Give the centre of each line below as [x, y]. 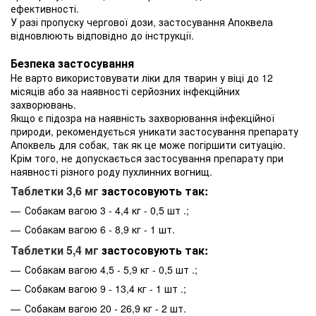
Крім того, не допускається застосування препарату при [147, 158]
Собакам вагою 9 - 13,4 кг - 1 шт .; [105, 289]
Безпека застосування [72, 63]
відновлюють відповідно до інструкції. [102, 36]
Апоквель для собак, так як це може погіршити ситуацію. [148, 145]
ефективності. [45, 9]
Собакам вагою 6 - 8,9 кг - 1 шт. [100, 230]
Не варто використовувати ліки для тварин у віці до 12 [142, 78]
